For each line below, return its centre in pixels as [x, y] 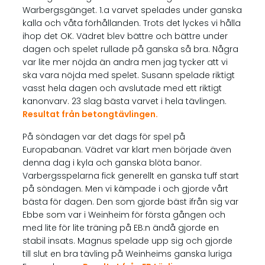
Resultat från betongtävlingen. [90, 114]
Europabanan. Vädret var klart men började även [127, 150]
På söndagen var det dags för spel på [104, 137]
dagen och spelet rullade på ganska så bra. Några [130, 49]
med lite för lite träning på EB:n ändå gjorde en [121, 228]
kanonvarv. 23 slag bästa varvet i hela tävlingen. [125, 101]
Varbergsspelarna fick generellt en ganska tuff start [131, 176]
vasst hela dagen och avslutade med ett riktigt [122, 88]
